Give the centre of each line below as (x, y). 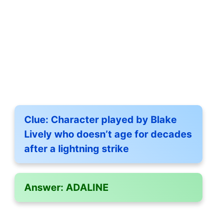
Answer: (44, 188)
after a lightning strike (77, 149)
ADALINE (86, 188)
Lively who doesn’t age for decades (108, 134)
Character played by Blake (113, 120)
